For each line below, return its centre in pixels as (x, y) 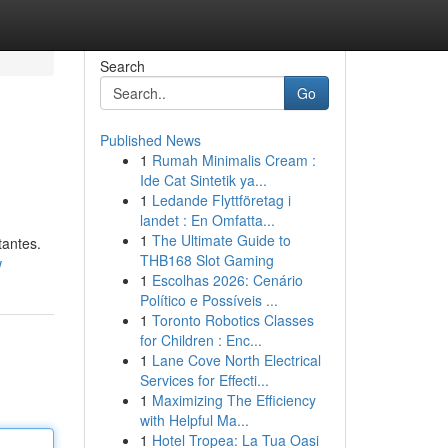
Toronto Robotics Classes (232, 320)
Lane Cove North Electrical (236, 360)
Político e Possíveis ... (208, 300)
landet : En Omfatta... (207, 220)
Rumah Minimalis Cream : (233, 160)
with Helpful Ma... (194, 420)
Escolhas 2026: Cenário (227, 280)
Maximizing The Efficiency (233, 400)
